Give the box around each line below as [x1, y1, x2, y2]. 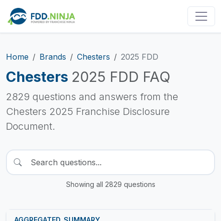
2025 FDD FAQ [72, 68, 170, 85]
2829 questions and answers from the [6, 91, 178, 103]
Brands [39, 52, 66, 62]
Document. [6, 120, 55, 132]
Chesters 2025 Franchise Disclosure [6, 106, 170, 117]
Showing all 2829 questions [66, 180, 155, 188]
